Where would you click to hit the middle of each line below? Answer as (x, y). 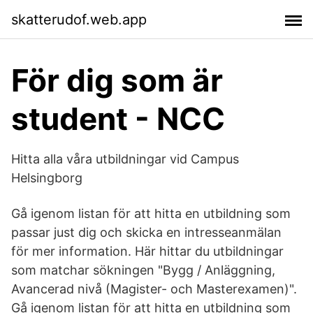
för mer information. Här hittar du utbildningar (147, 251)
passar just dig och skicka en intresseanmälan (146, 232)
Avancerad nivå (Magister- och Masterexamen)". (154, 289)
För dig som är (117, 80)
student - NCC (118, 119)
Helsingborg (47, 178)
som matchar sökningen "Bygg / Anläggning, (143, 270)
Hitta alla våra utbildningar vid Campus (125, 159)
